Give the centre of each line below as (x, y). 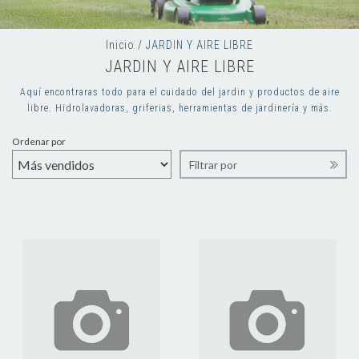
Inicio (120, 45)
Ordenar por (39, 141)
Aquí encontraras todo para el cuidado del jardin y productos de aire (179, 92)
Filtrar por (213, 165)
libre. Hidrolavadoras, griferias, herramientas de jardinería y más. (179, 108)
